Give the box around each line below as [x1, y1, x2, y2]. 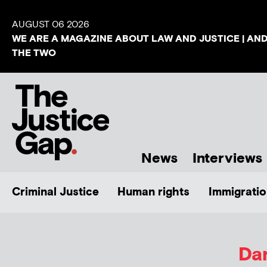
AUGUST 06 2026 [12, 18, 89, 31]
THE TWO [12, 47, 56, 60]
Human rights [117, 184, 190, 200]
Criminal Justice [12, 184, 99, 200]
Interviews [193, 149, 262, 167]
